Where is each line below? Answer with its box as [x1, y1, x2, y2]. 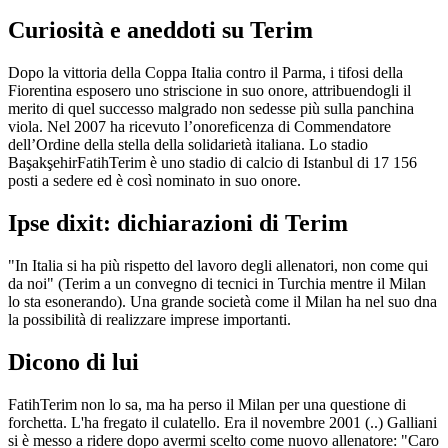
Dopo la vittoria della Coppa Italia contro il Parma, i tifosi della [8, 64, 403, 82]
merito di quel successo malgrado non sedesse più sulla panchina [8, 100, 414, 118]
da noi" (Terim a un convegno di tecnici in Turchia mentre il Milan [8, 275, 426, 293]
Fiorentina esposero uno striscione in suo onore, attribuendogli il [8, 82, 411, 100]
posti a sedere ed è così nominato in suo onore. [8, 172, 301, 190]
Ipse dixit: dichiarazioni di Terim [8, 210, 348, 237]
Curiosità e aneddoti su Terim [8, 17, 313, 44]
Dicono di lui [8, 349, 139, 376]
